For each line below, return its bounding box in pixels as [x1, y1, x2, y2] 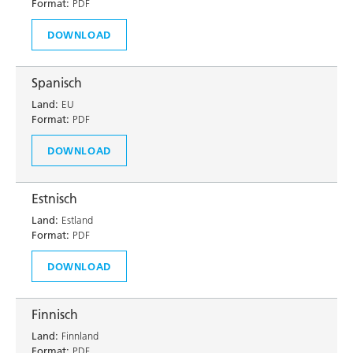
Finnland [58, 329, 98, 342]
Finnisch [32, 307, 78, 322]
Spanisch [32, 75, 82, 91]
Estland [58, 214, 93, 226]
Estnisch [32, 191, 77, 206]
